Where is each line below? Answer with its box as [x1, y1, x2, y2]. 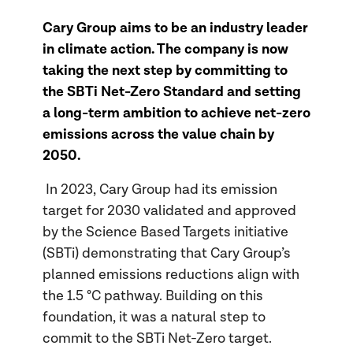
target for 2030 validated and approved [42, 202, 296, 219]
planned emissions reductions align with [42, 266, 299, 283]
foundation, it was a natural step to [42, 308, 266, 325]
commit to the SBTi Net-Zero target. [42, 329, 272, 347]
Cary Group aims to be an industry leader [42, 19, 308, 38]
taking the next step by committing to [42, 61, 288, 80]
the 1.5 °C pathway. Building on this [42, 287, 263, 304]
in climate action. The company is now [42, 40, 288, 59]
